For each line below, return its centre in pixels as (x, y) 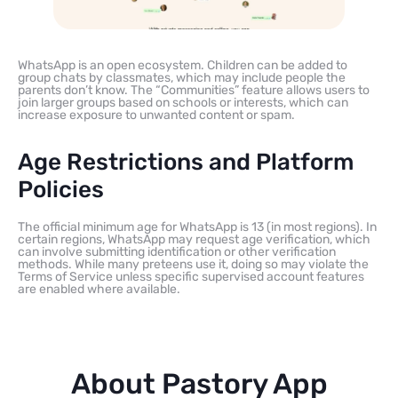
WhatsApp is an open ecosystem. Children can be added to (183, 65)
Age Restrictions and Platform (186, 162)
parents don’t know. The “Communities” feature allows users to (194, 90)
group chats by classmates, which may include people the (182, 77)
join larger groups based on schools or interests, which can (183, 102)
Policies (61, 189)
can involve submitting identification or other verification (177, 251)
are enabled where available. (99, 289)
